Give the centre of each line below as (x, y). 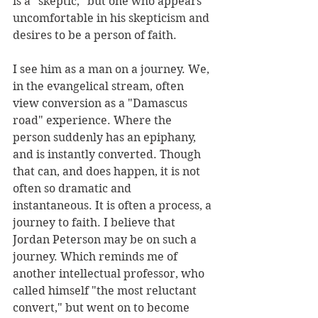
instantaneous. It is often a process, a (114, 206)
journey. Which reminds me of (97, 257)
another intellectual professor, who (110, 274)
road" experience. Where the (94, 121)
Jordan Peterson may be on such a (106, 240)
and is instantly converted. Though (108, 155)
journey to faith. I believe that (95, 223)
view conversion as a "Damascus (102, 104)
